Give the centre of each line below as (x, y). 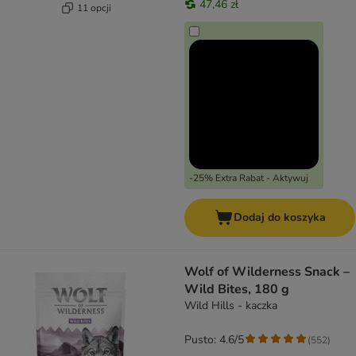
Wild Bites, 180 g (237, 290)
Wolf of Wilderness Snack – (267, 272)
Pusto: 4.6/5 (214, 340)
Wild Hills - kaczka (231, 306)
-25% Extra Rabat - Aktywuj (249, 178)
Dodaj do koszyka (279, 218)
